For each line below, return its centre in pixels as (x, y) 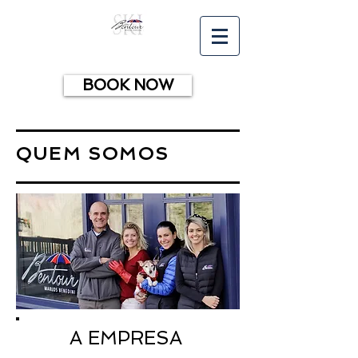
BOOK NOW (128, 85)
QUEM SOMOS (93, 153)
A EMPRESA (126, 338)
